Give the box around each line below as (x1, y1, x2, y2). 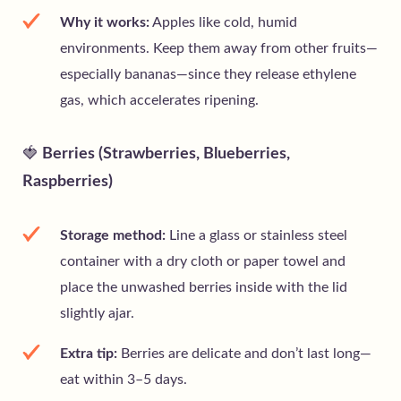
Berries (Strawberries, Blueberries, (38, 146, 290, 163)
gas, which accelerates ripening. (60, 93, 259, 108)
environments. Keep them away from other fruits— (60, 41, 378, 56)
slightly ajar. (60, 306, 134, 321)
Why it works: (60, 15, 149, 30)
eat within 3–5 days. (60, 372, 187, 388)
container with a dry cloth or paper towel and (60, 254, 346, 269)
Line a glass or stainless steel (166, 228, 347, 243)
